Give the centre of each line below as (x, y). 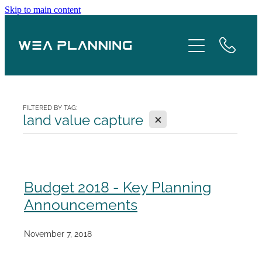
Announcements (81, 203)
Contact (35, 252)
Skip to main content (43, 10)
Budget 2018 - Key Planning (118, 185)
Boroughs (39, 100)
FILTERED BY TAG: (50, 107)
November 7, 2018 (58, 233)
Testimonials (46, 176)
